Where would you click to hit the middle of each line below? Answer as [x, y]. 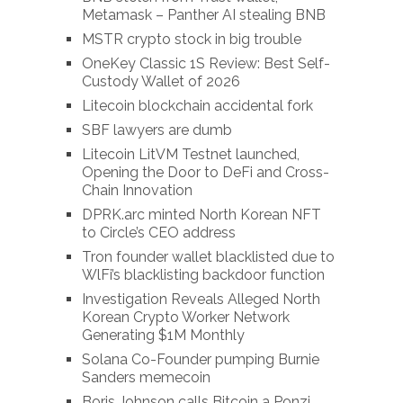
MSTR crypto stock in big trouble [191, 40]
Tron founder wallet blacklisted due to [208, 257]
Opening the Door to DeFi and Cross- [205, 173]
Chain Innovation [137, 191]
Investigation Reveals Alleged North [201, 300]
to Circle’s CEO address [158, 233]
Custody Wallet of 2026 [161, 82]
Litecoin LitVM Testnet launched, [190, 155]
